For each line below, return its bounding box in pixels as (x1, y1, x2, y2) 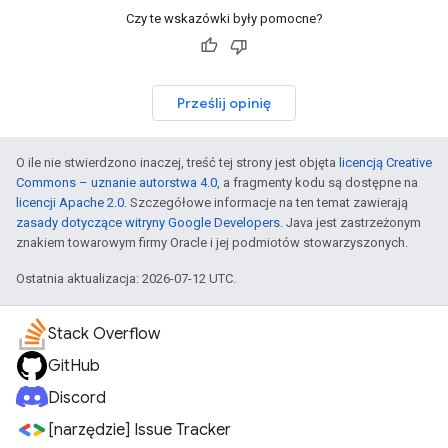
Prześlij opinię (177, 93, 271, 112)
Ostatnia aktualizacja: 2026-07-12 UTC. (16, 270, 236, 286)
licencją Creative (339, 154, 432, 170)
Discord (48, 388, 106, 408)
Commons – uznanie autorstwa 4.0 (16, 174, 217, 190)
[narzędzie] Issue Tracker (48, 420, 231, 440)
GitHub (48, 356, 100, 376)
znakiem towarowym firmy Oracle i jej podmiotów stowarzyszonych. (16, 234, 408, 250)
